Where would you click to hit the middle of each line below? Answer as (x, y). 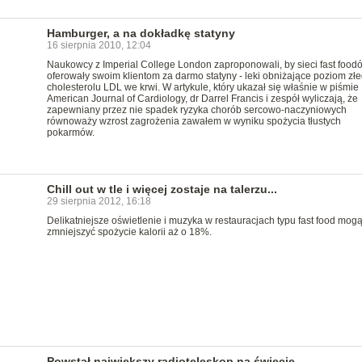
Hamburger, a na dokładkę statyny (141, 33)
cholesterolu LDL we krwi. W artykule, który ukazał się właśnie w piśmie (202, 87)
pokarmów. (70, 133)
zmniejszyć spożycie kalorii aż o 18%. (129, 232)
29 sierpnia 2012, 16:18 (99, 201)
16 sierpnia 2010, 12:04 (99, 45)
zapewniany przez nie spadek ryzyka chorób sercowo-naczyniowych (196, 110)
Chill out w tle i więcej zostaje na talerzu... (162, 189)
